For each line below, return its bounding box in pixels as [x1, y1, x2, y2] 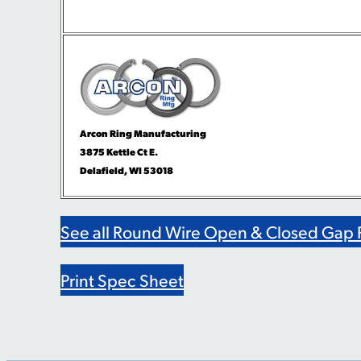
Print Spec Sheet [60, 269, 185, 292]
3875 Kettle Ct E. [80, 144, 159, 158]
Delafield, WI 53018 [80, 163, 174, 176]
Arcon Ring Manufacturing [80, 126, 207, 139]
